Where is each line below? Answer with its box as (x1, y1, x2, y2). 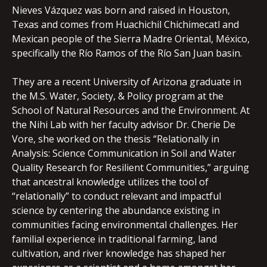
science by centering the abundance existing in (12, 204, 220, 218)
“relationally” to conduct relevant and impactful (12, 190, 221, 203)
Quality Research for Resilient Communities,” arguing (12, 161, 249, 175)
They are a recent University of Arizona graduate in (12, 75, 241, 89)
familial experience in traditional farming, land (12, 232, 217, 246)
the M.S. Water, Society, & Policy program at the (12, 89, 223, 103)
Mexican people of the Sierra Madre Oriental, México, (12, 32, 250, 46)
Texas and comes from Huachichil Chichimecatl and (12, 18, 239, 32)
